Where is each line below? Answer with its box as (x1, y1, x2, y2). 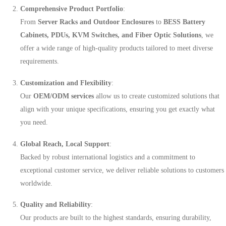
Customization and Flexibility (20, 79, 111, 87)
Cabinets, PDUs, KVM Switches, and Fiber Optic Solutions (20, 31, 201, 39)
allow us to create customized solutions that (94, 92, 219, 100)
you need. (20, 118, 48, 126)
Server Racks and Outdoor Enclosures (38, 18, 154, 26)
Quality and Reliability (20, 201, 91, 209)
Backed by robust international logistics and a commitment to (20, 153, 195, 161)
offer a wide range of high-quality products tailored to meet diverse (20, 44, 213, 52)
